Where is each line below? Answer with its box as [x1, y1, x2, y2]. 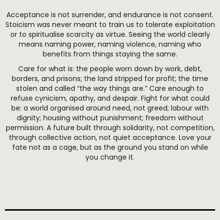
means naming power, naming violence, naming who [19, 39, 201, 49]
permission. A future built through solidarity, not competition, [5, 123, 215, 133]
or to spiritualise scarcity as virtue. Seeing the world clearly [10, 29, 210, 39]
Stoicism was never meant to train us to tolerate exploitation [5, 20, 215, 29]
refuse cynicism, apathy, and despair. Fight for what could [10, 93, 210, 103]
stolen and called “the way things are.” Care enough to [16, 83, 204, 93]
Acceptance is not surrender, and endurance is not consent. [6, 10, 214, 20]
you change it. [85, 152, 135, 162]
